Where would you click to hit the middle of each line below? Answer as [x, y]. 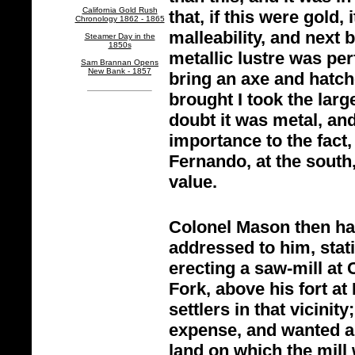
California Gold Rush [120, 10]
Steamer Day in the [120, 36]
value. [193, 182]
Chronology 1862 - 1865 [120, 19]
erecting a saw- [231, 268]
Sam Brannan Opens [120, 62]
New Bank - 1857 [120, 71]
